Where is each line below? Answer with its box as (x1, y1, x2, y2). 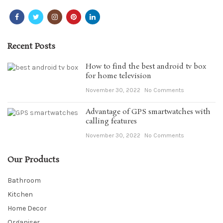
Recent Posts (7, 41, 55, 53)
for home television (86, 71, 151, 82)
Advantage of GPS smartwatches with (86, 107, 211, 117)
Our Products (7, 154, 59, 166)
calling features (86, 116, 137, 127)
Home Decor (7, 204, 47, 213)
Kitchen (7, 190, 33, 199)
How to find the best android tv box (86, 62, 206, 72)
